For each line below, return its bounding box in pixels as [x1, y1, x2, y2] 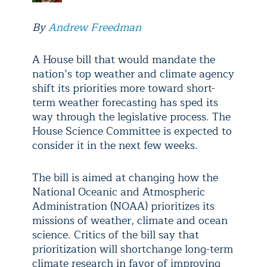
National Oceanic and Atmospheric [32, 183, 205, 201]
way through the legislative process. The [32, 108, 231, 126]
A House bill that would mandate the [32, 51, 215, 69]
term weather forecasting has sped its [32, 94, 218, 111]
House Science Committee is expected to [32, 122, 232, 140]
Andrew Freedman [48, 18, 141, 36]
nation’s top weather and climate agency [32, 65, 234, 83]
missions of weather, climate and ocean [32, 212, 228, 229]
